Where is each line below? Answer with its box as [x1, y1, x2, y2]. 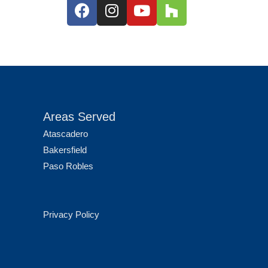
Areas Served [43, 109, 115, 123]
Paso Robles [43, 160, 93, 171]
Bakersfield [43, 144, 87, 155]
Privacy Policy [43, 209, 99, 220]
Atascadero [43, 128, 88, 139]
